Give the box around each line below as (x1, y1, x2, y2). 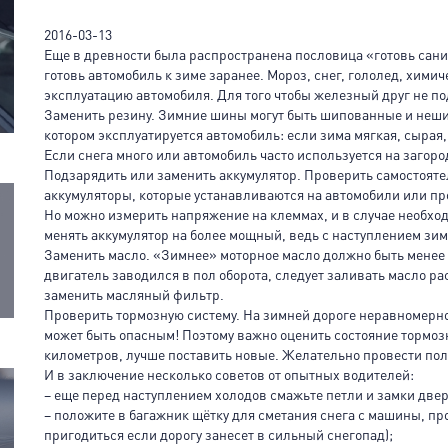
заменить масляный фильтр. (44, 286, 224, 303)
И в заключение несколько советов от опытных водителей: (44, 366, 414, 383)
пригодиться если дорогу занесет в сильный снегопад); (44, 426, 393, 443)
